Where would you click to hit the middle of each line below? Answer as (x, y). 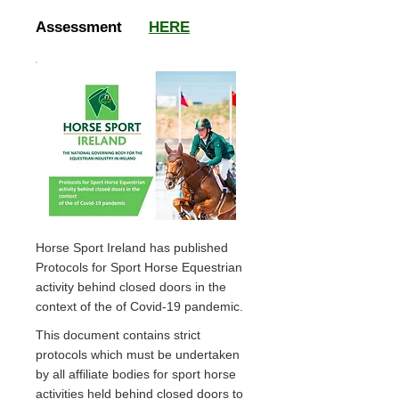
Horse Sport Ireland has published (132, 248)
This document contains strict (118, 335)
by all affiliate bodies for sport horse (136, 374)
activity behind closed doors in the (131, 287)
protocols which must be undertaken (138, 354)
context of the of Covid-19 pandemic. (139, 306)
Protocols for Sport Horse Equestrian (139, 267)
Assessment (92, 27)
